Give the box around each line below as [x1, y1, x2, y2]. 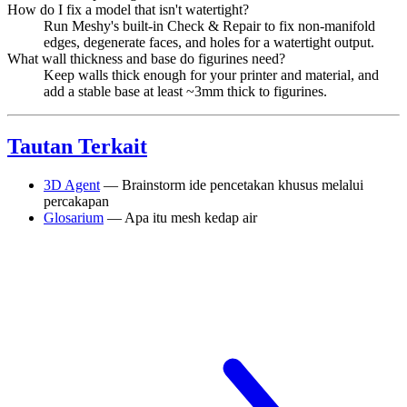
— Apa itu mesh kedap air [104, 209, 257, 225]
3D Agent [44, 176, 100, 193]
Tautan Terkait [7, 134, 147, 158]
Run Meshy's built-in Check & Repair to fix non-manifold [44, 17, 375, 34]
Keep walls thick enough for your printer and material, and [44, 66, 379, 83]
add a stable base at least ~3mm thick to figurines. [44, 83, 327, 99]
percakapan [44, 193, 109, 209]
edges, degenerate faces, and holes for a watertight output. [44, 34, 374, 50]
